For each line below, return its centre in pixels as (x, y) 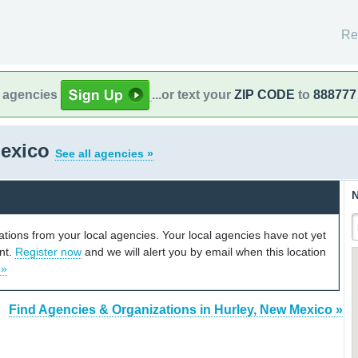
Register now (48, 251)
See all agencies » (104, 153)
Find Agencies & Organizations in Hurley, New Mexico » (176, 310)
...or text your (193, 94)
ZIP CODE (265, 94)
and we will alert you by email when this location (204, 251)
